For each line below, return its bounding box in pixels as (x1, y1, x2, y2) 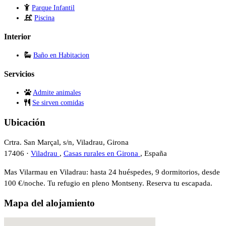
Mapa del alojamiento (4, 197, 95, 208)
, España (140, 149, 167, 158)
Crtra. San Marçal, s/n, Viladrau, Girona (4, 138, 129, 147)
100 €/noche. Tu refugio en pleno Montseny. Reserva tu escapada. (4, 179, 212, 188)
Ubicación (4, 117, 45, 128)
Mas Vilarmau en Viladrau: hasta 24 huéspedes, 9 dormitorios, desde (4, 168, 220, 177)
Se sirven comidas (32, 99, 84, 107)
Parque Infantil (32, 4, 75, 12)
